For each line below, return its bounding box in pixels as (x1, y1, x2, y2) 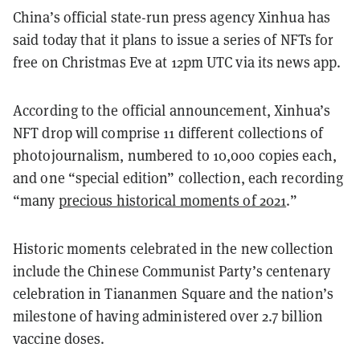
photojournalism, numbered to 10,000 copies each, (13, 145, 337, 165)
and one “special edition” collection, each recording (13, 168, 344, 187)
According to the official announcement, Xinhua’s (13, 100, 330, 120)
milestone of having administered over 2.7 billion (13, 306, 323, 325)
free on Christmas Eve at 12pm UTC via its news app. (13, 52, 342, 72)
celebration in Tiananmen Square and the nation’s (13, 284, 333, 303)
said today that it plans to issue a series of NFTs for (13, 30, 334, 49)
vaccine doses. (13, 329, 108, 348)
